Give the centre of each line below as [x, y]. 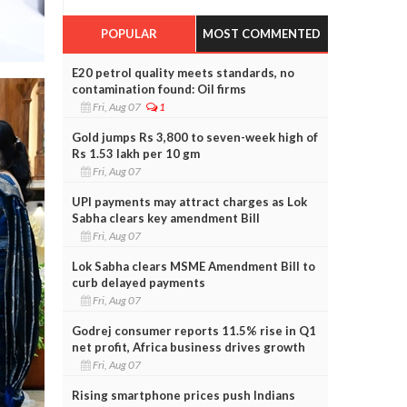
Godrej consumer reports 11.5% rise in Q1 [194, 330]
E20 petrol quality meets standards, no [183, 72]
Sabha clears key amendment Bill [165, 218]
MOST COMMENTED [262, 33]
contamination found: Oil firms [159, 89]
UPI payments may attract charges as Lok [189, 201]
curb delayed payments [138, 282]
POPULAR [129, 33]
